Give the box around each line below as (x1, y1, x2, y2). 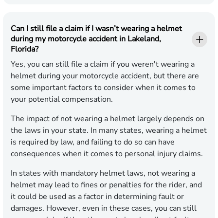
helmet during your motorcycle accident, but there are (11, 71, 199, 82)
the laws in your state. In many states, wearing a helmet (11, 125, 207, 136)
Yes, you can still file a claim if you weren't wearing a (11, 59, 195, 70)
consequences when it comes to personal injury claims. (11, 148, 205, 160)
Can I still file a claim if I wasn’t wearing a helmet (11, 23, 182, 35)
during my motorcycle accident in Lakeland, (11, 34, 161, 45)
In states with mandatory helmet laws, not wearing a (11, 168, 195, 179)
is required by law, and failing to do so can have (11, 137, 175, 148)
